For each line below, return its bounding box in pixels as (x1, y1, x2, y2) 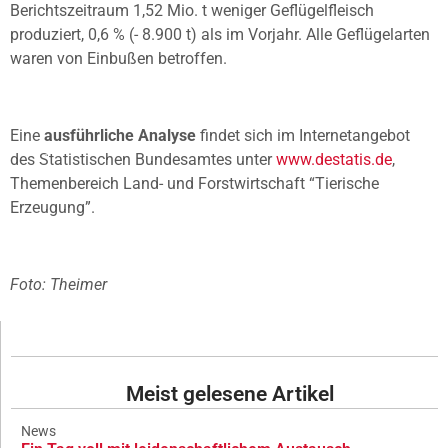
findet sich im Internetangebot (196, 126, 410, 146)
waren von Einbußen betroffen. (10, 49, 227, 69)
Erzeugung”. (10, 198, 95, 218)
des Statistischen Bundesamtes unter (10, 150, 276, 170)
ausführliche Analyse (44, 126, 196, 146)
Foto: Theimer (10, 275, 107, 294)
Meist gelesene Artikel (125, 382, 334, 407)
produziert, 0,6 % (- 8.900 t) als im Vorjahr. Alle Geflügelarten (10, 25, 430, 45)
